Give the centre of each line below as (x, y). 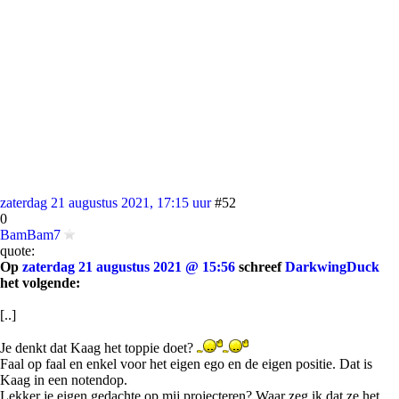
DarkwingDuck (332, 267)
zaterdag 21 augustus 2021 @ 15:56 (129, 267)
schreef (260, 267)
